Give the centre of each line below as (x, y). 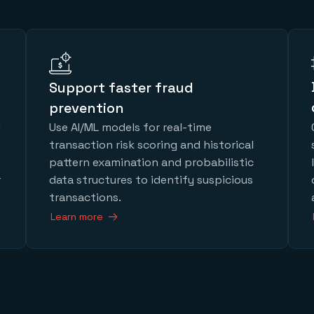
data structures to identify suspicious (151, 180)
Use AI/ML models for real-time (131, 128)
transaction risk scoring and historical (152, 145)
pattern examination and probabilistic (152, 163)
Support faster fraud (122, 88)
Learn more (77, 217)
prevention (87, 108)
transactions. (86, 198)
